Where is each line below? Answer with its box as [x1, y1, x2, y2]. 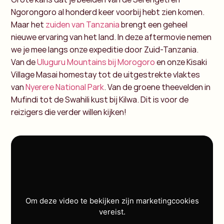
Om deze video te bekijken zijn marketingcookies [25, 195, 199, 205]
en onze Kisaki [155, 56, 207, 67]
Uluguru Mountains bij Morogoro [37, 56, 155, 67]
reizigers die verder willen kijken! [11, 106, 127, 117]
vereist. [98, 206, 125, 216]
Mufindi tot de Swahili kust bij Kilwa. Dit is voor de [11, 93, 189, 105]
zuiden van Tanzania [45, 18, 120, 30]
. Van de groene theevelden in [104, 81, 211, 92]
